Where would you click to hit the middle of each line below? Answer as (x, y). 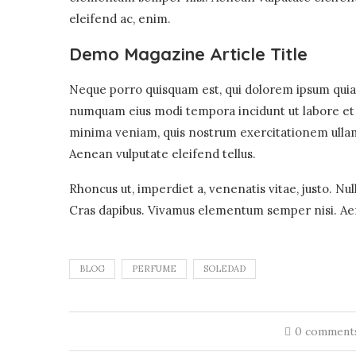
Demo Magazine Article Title (188, 54)
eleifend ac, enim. (120, 19)
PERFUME (154, 269)
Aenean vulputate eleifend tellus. (163, 154)
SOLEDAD (224, 269)
